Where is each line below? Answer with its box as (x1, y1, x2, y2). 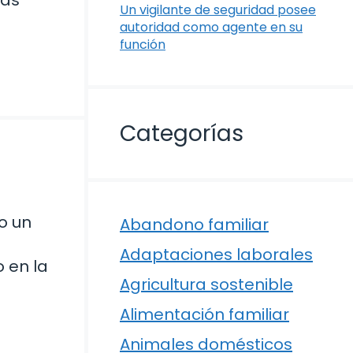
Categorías (120, 118, 243, 150)
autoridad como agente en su (120, 18, 303, 37)
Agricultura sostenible (120, 273, 293, 296)
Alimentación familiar (120, 303, 289, 326)
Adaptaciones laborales (120, 243, 313, 266)
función (120, 35, 165, 54)
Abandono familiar (120, 214, 269, 236)
